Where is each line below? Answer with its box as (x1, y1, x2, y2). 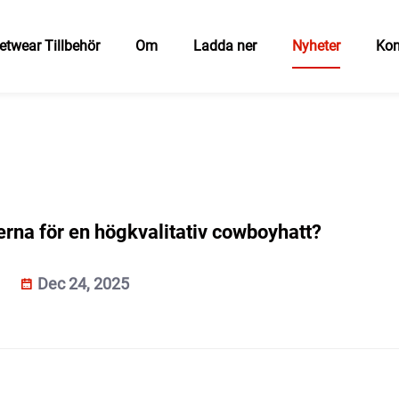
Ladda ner (192, 37, 256, 54)
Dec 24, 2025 (34, 274, 129, 293)
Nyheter (291, 37, 340, 54)
